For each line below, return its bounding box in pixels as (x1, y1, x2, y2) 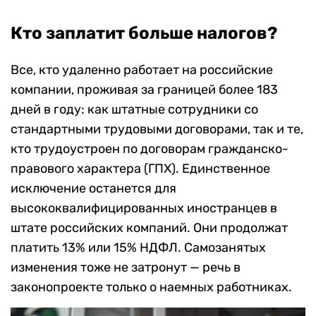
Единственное (182, 161, 270, 177)
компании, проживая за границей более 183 (11, 82, 278, 98)
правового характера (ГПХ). (11, 161, 182, 177)
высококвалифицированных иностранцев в (11, 200, 277, 217)
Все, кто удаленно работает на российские (11, 62, 273, 78)
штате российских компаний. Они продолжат (11, 220, 288, 236)
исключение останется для (11, 181, 176, 197)
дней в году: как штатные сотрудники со (11, 102, 258, 118)
